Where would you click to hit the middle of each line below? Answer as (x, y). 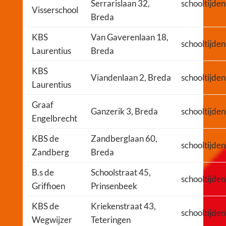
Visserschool (55, 10)
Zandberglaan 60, (124, 138)
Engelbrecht (54, 118)
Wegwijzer (52, 219)
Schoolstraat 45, (121, 172)
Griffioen (48, 186)
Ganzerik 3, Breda (124, 111)
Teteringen (110, 219)
